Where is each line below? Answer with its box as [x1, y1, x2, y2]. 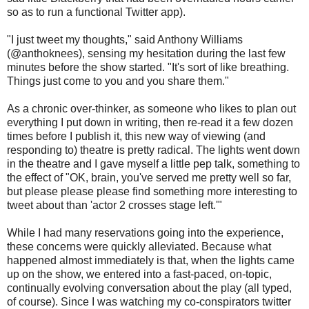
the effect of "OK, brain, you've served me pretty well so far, [7, 171, 291, 183]
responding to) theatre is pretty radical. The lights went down [7, 143, 300, 156]
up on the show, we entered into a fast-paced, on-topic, [7, 268, 272, 280]
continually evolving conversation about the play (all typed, [7, 281, 292, 294]
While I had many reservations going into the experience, [7, 226, 283, 239]
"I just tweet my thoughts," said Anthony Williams [7, 33, 243, 46]
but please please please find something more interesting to [7, 185, 297, 197]
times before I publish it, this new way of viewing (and [7, 130, 266, 142]
